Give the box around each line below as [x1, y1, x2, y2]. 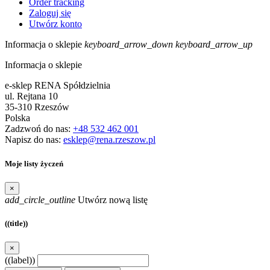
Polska [5, 113, 30, 124]
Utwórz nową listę [75, 194, 148, 205]
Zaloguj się [29, 8, 71, 19]
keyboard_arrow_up [175, 39, 253, 50]
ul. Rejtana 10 [5, 91, 58, 102]
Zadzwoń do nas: [5, 124, 73, 134]
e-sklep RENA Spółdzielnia [5, 80, 110, 91]
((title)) [5, 218, 28, 228]
